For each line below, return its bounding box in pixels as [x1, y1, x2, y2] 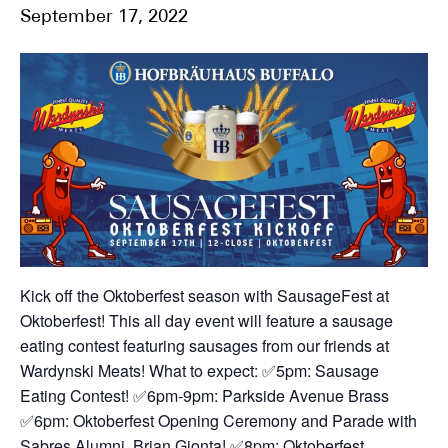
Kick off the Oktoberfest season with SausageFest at [20, 283, 389, 307]
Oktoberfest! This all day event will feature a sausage [20, 308, 393, 332]
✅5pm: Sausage [258, 358, 379, 382]
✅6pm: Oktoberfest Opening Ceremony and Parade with [20, 408, 417, 432]
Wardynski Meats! [20, 358, 145, 382]
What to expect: [145, 358, 258, 382]
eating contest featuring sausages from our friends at [20, 333, 389, 357]
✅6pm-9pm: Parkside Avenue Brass [129, 383, 389, 407]
